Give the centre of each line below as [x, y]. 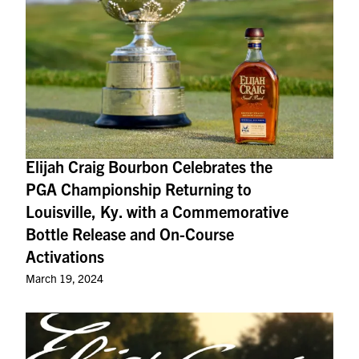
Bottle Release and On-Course [130, 234]
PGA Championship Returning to [139, 189]
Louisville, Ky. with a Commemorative [157, 212]
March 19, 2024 [65, 278]
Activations [65, 256]
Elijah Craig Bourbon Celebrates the [149, 167]
